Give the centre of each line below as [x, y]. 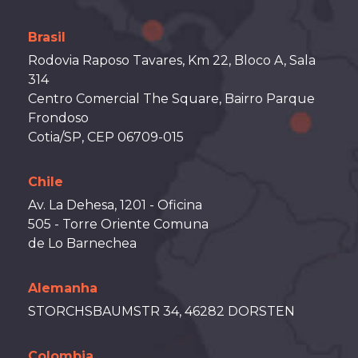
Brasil [47, 37]
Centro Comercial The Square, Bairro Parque [171, 99]
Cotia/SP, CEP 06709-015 [106, 137]
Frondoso [58, 118]
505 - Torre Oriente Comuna [118, 224]
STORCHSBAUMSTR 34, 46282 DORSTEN [161, 311]
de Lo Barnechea [82, 243]
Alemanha [63, 288]
